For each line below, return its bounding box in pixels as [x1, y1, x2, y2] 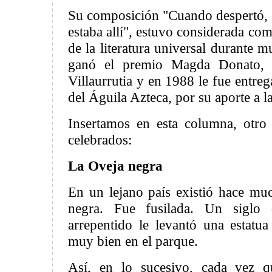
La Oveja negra [68, 158, 163, 174]
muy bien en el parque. [68, 233, 198, 249]
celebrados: [68, 132, 132, 148]
